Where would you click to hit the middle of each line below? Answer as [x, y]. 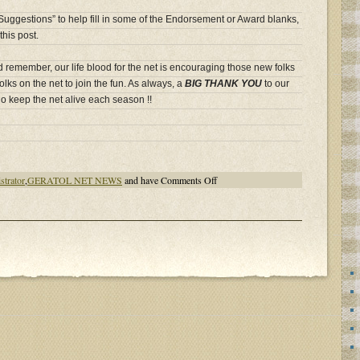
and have [141, 180]
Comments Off [189, 180]
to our [276, 84]
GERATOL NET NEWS [75, 180]
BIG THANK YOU [223, 84]
